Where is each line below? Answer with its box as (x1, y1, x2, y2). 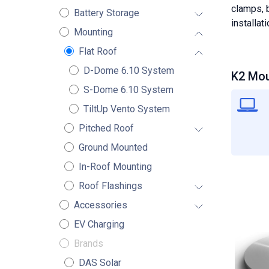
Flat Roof (78, 46, 117, 57)
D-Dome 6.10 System (83, 65, 174, 76)
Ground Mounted (78, 142, 148, 153)
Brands (73, 238, 103, 249)
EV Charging (73, 219, 124, 230)
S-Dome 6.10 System (83, 84, 174, 95)
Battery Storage (73, 7, 139, 19)
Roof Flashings (78, 180, 142, 192)
